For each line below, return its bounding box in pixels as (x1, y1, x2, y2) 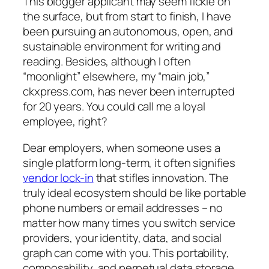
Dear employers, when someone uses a (23, 139, 220, 156)
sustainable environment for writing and (23, 38, 222, 55)
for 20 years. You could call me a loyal (23, 98, 206, 115)
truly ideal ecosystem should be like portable (23, 184, 246, 201)
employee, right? (23, 113, 107, 130)
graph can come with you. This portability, (23, 244, 229, 261)
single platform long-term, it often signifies (23, 154, 235, 171)
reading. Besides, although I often (23, 53, 191, 70)
